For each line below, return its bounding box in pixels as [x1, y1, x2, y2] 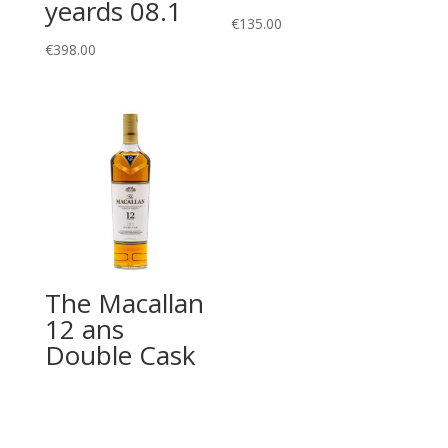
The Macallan [44, 284, 204, 321]
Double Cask [44, 336, 196, 373]
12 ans [44, 310, 124, 347]
